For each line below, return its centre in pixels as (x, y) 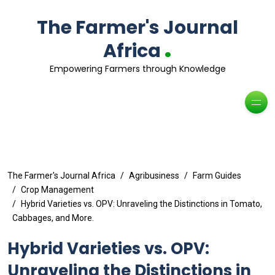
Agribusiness (154, 176)
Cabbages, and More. (53, 218)
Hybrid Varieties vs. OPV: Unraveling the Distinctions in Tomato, (141, 204)
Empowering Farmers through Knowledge (137, 69)
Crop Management (57, 190)
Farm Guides (217, 176)
